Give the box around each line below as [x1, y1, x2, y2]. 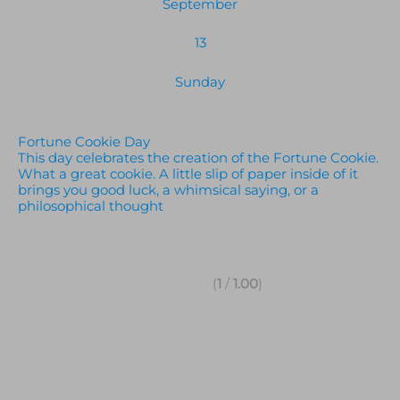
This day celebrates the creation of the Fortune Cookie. [18, 150, 379, 167]
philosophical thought [18, 198, 163, 215]
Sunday [175, 74, 225, 91]
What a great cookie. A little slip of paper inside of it [18, 166, 358, 183]
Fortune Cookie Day [18, 134, 150, 151]
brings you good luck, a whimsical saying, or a [18, 182, 319, 199]
